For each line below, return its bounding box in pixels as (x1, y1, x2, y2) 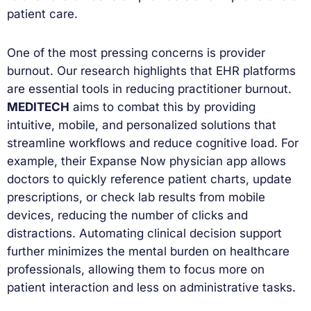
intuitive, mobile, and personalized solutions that (7, 117, 276, 132)
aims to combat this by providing (69, 99, 255, 114)
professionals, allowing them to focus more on (7, 262, 264, 276)
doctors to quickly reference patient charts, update (7, 171, 292, 186)
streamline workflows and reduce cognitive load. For (7, 135, 299, 150)
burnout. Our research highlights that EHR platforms (7, 63, 296, 78)
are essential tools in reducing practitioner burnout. (7, 81, 292, 96)
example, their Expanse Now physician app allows (7, 153, 286, 168)
